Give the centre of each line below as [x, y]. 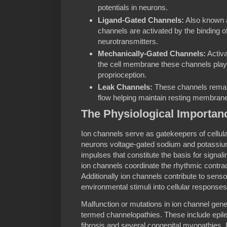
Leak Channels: [125, 87]
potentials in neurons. [133, 8]
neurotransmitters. [128, 41]
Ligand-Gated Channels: [141, 20]
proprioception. [122, 75]
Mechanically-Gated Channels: [152, 54]
